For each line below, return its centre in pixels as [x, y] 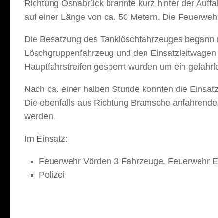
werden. [40, 116]
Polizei [52, 174]
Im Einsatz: [47, 138]
